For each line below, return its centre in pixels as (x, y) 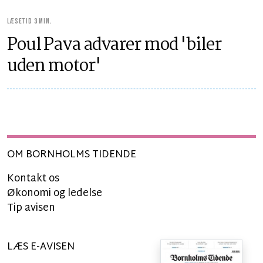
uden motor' (54, 66)
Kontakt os (33, 179)
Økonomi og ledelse (55, 193)
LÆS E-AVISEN (41, 247)
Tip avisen (31, 208)
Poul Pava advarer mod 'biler (114, 45)
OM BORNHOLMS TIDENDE (72, 155)
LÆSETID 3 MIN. (30, 21)
